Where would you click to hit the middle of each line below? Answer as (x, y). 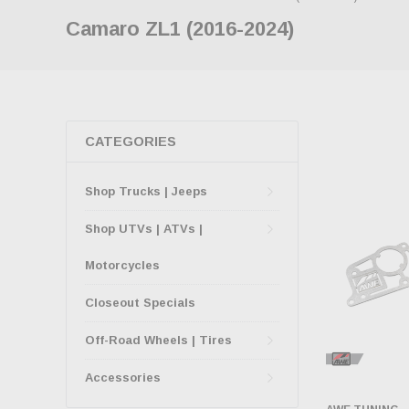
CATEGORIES (131, 142)
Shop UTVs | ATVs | (144, 229)
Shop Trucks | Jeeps (146, 191)
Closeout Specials (140, 303)
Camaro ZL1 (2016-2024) (180, 29)
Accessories (123, 378)
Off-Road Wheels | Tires (158, 340)
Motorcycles (122, 265)
